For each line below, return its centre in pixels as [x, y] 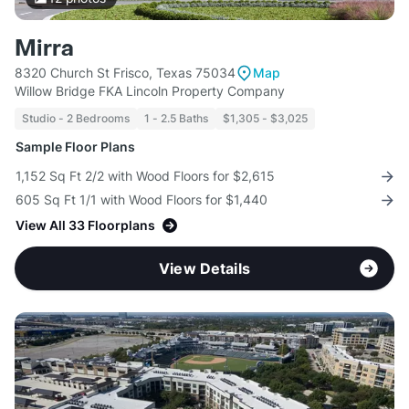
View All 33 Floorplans [85, 225]
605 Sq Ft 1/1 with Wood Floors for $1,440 [142, 200]
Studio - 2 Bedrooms [76, 119]
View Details [204, 269]
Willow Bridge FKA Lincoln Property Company [150, 91]
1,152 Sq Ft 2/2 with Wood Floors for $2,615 [145, 176]
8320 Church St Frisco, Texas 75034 [125, 73]
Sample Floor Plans [75, 147]
